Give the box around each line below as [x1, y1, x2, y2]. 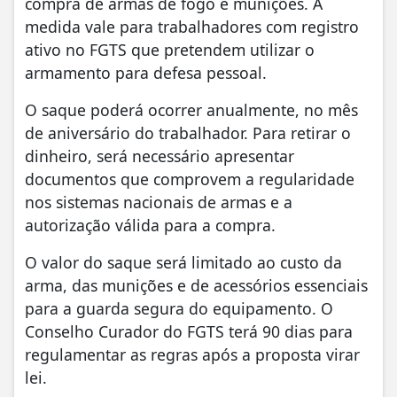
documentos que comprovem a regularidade [25, 167, 354, 190]
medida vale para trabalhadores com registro [25, 15, 359, 37]
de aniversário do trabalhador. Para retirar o [25, 121, 351, 144]
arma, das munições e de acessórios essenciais [25, 274, 368, 296]
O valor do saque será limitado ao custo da [25, 251, 342, 273]
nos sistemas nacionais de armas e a [25, 191, 292, 213]
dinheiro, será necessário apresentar [25, 144, 294, 167]
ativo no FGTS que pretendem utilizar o [25, 38, 315, 60]
